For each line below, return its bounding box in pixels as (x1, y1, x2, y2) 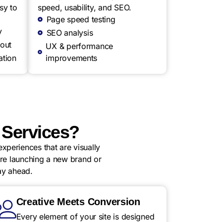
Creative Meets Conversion (16, 196, 140, 207)
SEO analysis (46, 28, 93, 38)
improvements (46, 53, 98, 63)
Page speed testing (46, 14, 115, 24)
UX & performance (46, 41, 113, 51)
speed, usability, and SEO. (38, 2, 131, 12)
